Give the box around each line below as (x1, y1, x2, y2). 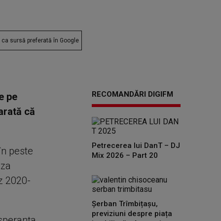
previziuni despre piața (92, 209, 172, 218)
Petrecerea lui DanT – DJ (92, 141, 180, 150)
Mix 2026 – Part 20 (92, 151, 158, 160)
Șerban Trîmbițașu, (92, 199, 158, 208)
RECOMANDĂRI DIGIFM (92, 90, 173, 99)
